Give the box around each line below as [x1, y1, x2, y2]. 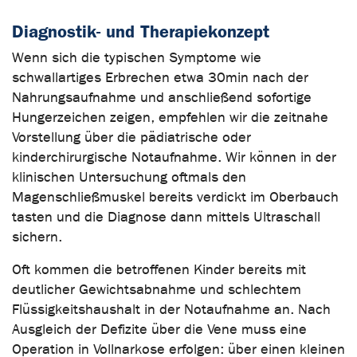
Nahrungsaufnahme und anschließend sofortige [12, 88, 312, 106]
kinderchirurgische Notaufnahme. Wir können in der [12, 148, 336, 166]
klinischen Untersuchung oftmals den [12, 168, 246, 186]
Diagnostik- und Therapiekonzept [12, 21, 269, 41]
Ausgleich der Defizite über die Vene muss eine [12, 320, 307, 338]
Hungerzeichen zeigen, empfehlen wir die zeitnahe [12, 108, 328, 126]
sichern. [12, 228, 62, 245]
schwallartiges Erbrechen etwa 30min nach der [12, 69, 308, 86]
